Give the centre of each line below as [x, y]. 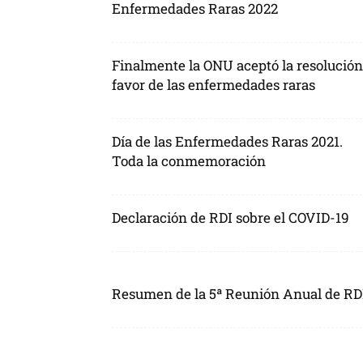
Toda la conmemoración [189, 161]
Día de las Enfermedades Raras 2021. [227, 141]
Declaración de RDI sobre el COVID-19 [231, 218]
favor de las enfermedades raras [214, 85]
